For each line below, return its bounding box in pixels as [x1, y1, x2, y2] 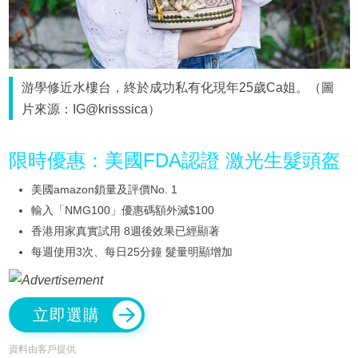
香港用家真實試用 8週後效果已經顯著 [30, 224, 220, 237]
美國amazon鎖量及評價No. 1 [30, 182, 177, 196]
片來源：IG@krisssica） [22, 101, 161, 116]
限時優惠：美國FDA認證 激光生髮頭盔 [8, 149, 340, 171]
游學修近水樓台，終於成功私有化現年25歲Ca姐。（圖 [22, 80, 335, 94]
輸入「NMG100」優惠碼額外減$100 [30, 203, 214, 217]
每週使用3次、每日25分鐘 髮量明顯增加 [30, 245, 233, 258]
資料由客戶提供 [8, 344, 76, 356]
